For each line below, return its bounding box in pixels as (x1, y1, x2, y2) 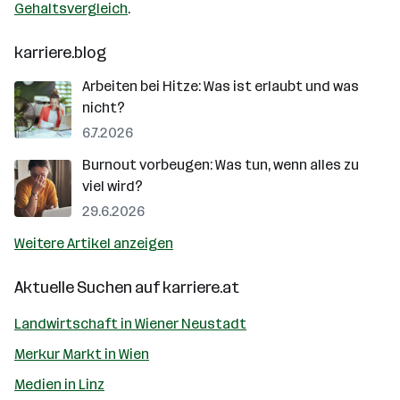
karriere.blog (14, 43, 106, 62)
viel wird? (82, 178, 143, 195)
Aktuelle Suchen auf (14, 278, 162, 297)
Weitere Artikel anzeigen (14, 235, 173, 252)
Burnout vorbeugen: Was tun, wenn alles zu (82, 156, 359, 173)
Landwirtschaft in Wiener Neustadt (14, 315, 246, 332)
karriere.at (162, 278, 239, 297)
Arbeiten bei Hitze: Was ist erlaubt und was (82, 78, 359, 95)
